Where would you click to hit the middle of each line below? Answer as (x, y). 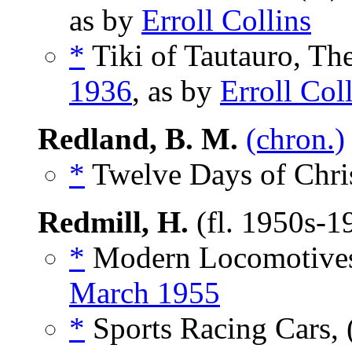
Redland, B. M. (138, 139)
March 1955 (145, 293)
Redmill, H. (113, 222)
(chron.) (295, 139)
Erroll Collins (226, 20)
